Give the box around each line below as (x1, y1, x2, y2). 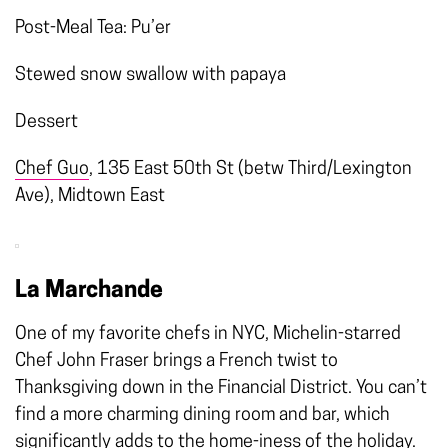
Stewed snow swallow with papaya (15, 66, 286, 86)
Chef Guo (15, 160, 89, 180)
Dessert (15, 113, 78, 133)
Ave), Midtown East (15, 187, 165, 207)
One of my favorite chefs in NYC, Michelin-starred (15, 325, 401, 345)
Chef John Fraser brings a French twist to (15, 352, 338, 372)
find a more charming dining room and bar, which (15, 406, 390, 426)
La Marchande (15, 280, 163, 304)
